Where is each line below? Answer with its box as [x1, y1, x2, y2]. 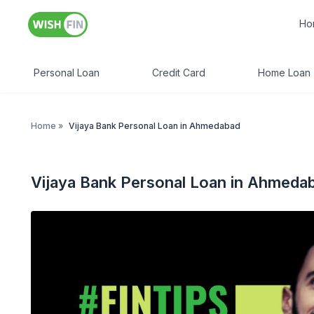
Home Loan [258, 67, 310, 78]
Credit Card [152, 67, 205, 78]
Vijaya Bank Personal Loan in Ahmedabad [69, 121, 240, 131]
